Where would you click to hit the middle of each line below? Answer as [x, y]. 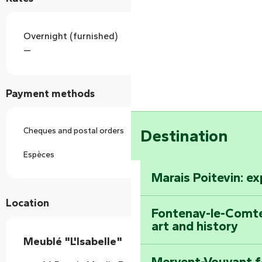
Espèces [39, 154]
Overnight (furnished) [70, 36]
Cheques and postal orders [74, 130]
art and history [195, 226]
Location [27, 203]
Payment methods [50, 93]
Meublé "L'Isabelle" [73, 241]
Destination [184, 136]
